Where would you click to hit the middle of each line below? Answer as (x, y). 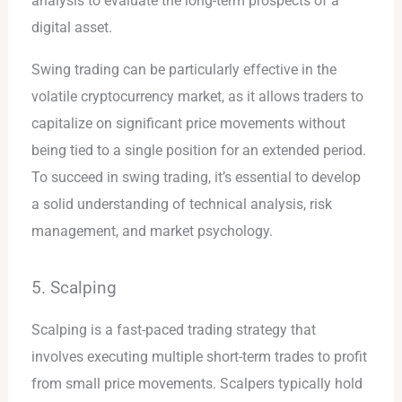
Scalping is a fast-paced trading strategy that (174, 330)
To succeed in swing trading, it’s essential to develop (197, 177)
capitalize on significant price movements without (189, 123)
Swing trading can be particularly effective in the (184, 69)
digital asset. (72, 28)
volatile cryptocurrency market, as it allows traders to (198, 96)
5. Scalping (74, 288)
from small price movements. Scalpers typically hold (197, 384)
